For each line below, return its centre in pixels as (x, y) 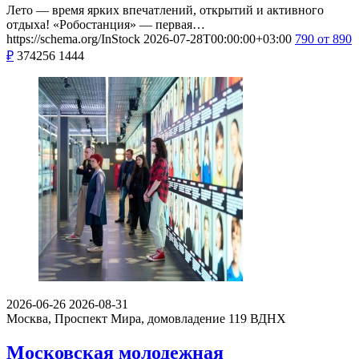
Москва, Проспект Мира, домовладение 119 (127, 318)
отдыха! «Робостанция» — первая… (106, 24)
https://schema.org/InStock (73, 38)
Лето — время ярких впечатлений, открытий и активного (165, 10)
